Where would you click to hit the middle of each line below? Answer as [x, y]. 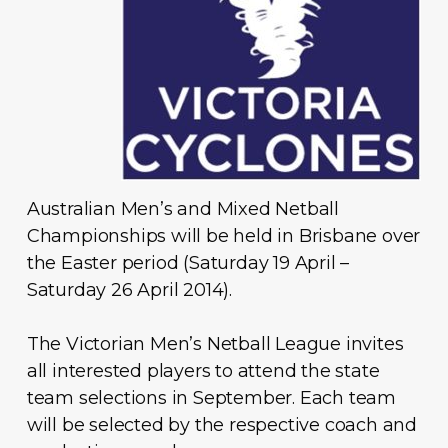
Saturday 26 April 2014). [129, 289]
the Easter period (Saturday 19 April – [188, 262]
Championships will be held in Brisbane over [223, 235]
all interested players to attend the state [203, 370]
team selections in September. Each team [211, 397]
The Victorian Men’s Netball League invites [215, 343]
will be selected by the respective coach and [222, 424]
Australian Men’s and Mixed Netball [183, 208]
